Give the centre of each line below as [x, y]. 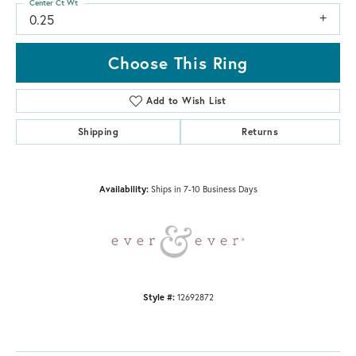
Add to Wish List [186, 100]
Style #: [159, 296]
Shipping [98, 131]
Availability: [124, 188]
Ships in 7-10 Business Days [204, 188]
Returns [260, 131]
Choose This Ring [178, 62]
